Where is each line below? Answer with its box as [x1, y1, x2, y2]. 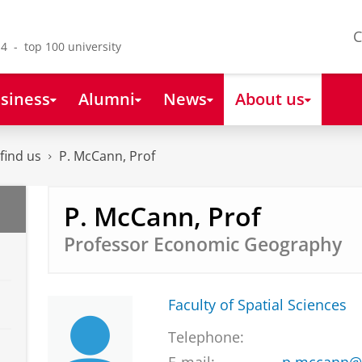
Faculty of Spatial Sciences [167, 295, 347, 315]
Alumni [78, 86, 135, 110]
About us [234, 86, 305, 110]
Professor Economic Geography [63, 231, 342, 257]
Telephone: [167, 327, 244, 347]
